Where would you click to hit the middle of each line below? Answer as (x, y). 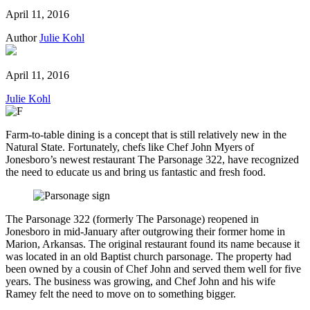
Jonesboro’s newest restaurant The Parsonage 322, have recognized (152, 160)
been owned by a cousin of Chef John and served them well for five (153, 269)
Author (21, 38)
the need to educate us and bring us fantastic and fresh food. (136, 172)
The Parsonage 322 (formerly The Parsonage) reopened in (132, 219)
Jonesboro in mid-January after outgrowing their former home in (145, 232)
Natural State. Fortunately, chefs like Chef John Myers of (130, 147)
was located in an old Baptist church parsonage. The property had (148, 257)
